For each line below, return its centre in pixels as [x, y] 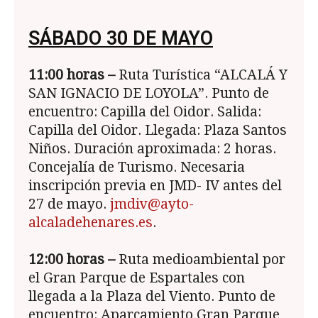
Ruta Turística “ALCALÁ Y [201, 75]
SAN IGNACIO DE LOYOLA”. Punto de [149, 94]
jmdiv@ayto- [152, 204]
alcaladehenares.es [91, 223]
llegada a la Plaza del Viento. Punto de [152, 297]
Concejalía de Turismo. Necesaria [137, 168]
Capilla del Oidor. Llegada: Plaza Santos [158, 131]
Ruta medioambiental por [200, 260]
